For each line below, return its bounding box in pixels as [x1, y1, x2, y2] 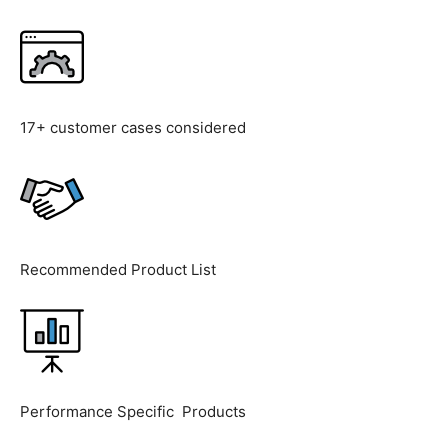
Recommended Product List [20, 260, 216, 280]
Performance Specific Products [20, 402, 246, 422]
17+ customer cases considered [20, 118, 246, 138]
